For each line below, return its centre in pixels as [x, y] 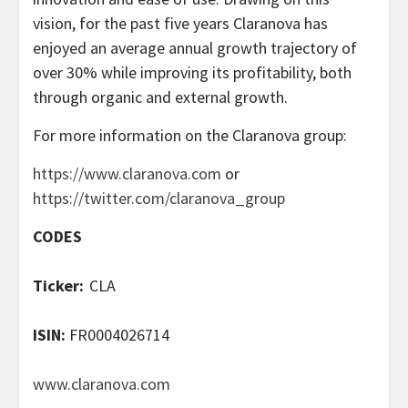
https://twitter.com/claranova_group [159, 198]
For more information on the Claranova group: [190, 135]
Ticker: [61, 285]
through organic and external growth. [160, 97]
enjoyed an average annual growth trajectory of [195, 47]
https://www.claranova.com [127, 173]
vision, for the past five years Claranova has [180, 23]
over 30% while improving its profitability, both [192, 72]
